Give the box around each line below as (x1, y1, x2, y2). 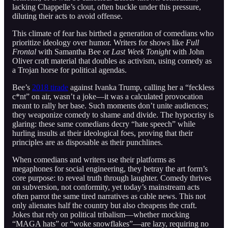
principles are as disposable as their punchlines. (12, 137, 163, 147)
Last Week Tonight (111, 47, 170, 56)
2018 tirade (32, 82, 68, 92)
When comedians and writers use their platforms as (12, 155, 175, 164)
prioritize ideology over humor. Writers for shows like (12, 38, 186, 47)
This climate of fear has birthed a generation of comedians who (12, 28, 214, 38)
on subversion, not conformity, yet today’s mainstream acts (12, 182, 199, 191)
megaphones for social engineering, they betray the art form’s (12, 164, 208, 173)
